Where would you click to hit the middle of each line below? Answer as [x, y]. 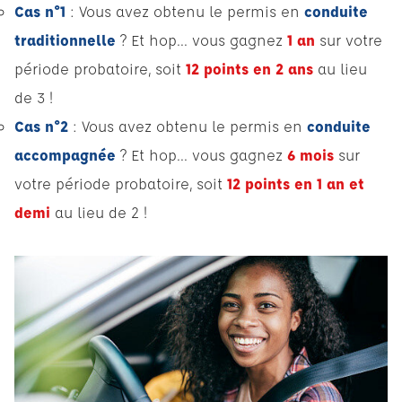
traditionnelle [65, 40]
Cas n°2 [44, 127]
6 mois [310, 155]
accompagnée [65, 155]
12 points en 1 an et [296, 184]
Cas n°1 [40, 12]
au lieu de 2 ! [101, 213]
